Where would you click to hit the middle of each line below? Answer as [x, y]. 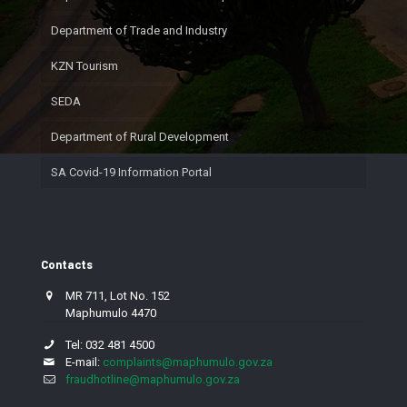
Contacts [67, 264]
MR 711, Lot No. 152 [114, 296]
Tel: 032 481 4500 [106, 345]
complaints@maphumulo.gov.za [188, 362]
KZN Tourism [84, 66]
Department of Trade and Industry [139, 30]
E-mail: [80, 362]
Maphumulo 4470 [99, 313]
